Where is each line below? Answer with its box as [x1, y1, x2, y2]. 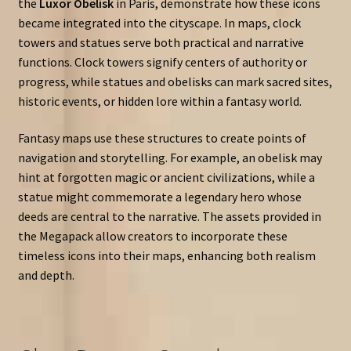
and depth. [17, 267, 74, 284]
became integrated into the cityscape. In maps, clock [17, 14, 301, 31]
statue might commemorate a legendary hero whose [17, 189, 302, 205]
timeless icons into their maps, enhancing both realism [17, 248, 316, 264]
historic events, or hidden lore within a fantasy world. [17, 92, 302, 109]
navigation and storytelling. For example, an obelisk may [17, 150, 322, 166]
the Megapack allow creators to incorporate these [17, 228, 288, 244]
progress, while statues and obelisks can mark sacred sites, [17, 73, 332, 89]
